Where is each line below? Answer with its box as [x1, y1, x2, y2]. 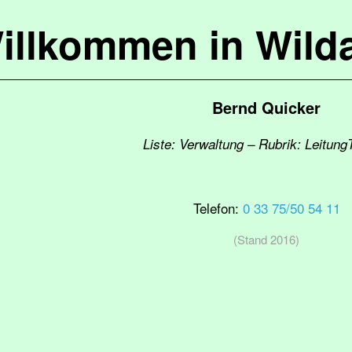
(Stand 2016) [233, 231, 299, 247]
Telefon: [192, 198, 243, 218]
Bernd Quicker [212, 96, 321, 119]
